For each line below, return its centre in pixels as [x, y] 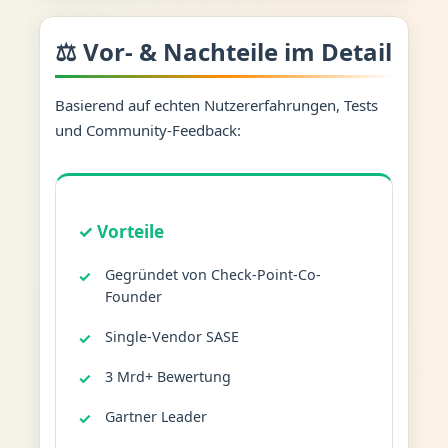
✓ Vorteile [121, 231]
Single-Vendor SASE [171, 336]
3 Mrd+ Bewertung [167, 376]
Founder [133, 296]
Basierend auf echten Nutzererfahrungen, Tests [216, 104]
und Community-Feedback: [147, 129]
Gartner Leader [155, 416]
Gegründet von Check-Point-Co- [212, 274]
